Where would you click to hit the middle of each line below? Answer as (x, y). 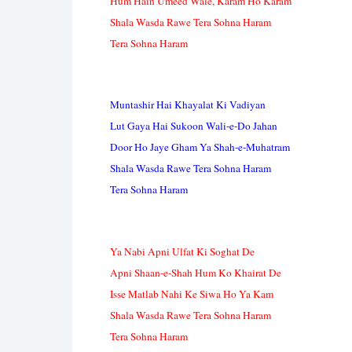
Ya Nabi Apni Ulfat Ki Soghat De (182, 251)
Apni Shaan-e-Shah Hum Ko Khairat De (196, 272)
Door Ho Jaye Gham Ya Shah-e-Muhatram (200, 147)
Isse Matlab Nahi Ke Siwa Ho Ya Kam (192, 293)
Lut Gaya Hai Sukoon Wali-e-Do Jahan (194, 126)
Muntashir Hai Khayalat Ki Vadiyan (188, 105)
